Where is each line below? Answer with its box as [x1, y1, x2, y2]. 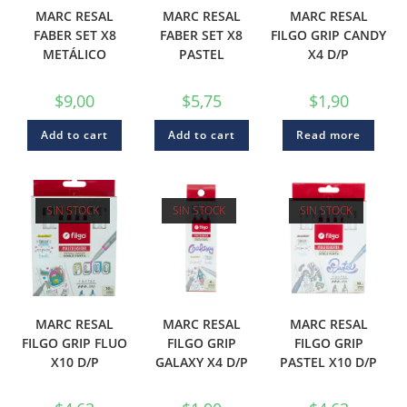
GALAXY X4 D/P [154, 352, 248, 371]
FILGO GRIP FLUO [22, 333, 128, 352]
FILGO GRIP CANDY [271, 25, 386, 44]
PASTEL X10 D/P [280, 352, 377, 371]
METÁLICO [43, 45, 107, 63]
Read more [296, 126, 361, 143]
